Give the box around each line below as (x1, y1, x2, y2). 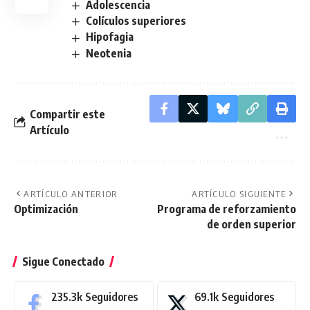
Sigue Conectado (22, 254, 104, 268)
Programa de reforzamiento (157, 201, 296, 216)
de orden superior (207, 217, 296, 231)
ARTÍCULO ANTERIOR (24, 188, 118, 199)
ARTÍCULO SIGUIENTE (192, 188, 286, 199)
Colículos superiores (86, 14, 187, 28)
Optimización (14, 201, 78, 216)
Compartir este (30, 107, 105, 121)
